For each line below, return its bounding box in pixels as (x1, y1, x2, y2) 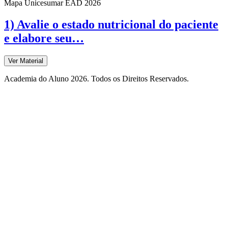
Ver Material (8, 57, 43, 65)
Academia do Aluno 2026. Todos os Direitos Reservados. (4, 74, 189, 83)
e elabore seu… (4, 32, 84, 45)
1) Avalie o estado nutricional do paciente (4, 18, 218, 32)
